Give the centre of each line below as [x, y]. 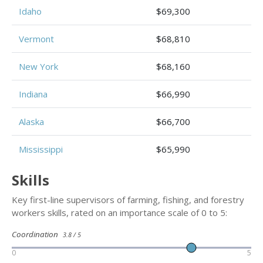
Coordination [37, 234]
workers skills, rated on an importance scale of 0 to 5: [119, 213]
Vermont [36, 39]
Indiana [33, 94]
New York [38, 66]
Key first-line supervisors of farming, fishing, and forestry [128, 200]
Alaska [31, 122]
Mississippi [41, 149]
